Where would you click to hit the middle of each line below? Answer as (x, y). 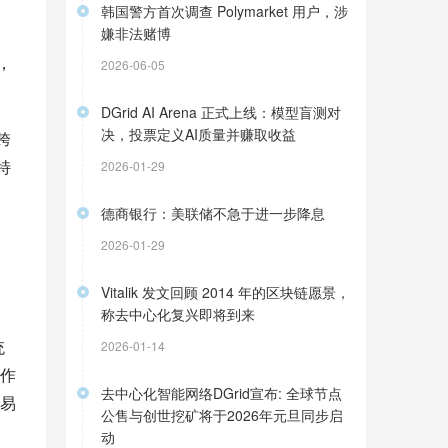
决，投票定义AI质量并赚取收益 (198, 134)
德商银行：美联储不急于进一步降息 (213, 213)
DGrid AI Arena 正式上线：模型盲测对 (221, 112)
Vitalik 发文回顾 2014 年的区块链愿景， (225, 292)
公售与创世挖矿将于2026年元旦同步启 (222, 415)
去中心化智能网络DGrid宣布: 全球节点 (221, 393)
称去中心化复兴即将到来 (178, 314)
